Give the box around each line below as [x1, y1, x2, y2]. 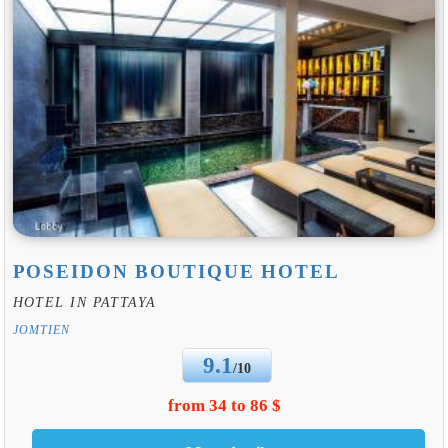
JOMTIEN [12, 324, 71, 337]
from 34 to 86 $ [167, 395, 281, 415]
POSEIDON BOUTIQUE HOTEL [12, 261, 340, 283]
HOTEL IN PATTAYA [12, 294, 157, 311]
